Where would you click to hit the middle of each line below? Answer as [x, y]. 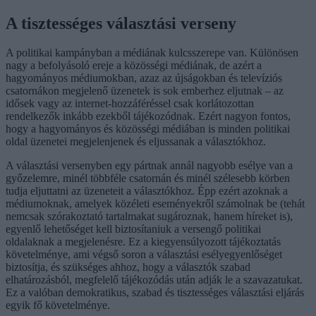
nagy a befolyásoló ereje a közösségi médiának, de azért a [134, 66]
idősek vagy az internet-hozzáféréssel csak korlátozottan [130, 104]
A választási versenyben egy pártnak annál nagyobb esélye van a [149, 166]
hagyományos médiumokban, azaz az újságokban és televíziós [144, 78]
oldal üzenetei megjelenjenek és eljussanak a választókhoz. [136, 142]
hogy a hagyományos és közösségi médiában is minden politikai [148, 129]
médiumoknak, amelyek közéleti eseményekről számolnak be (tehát [155, 204]
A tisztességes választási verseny [121, 23]
